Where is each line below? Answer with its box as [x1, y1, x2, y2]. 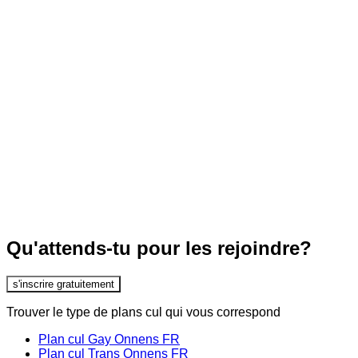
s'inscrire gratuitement [13, 277, 114, 290]
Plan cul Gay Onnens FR [38, 332, 180, 346]
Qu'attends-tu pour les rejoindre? [6, 237, 312, 260]
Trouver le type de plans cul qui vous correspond [6, 304, 280, 319]
